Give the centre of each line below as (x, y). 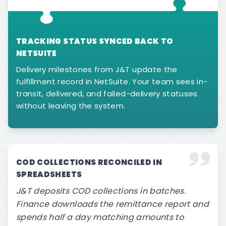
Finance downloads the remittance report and (113, 204)
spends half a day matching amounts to (100, 217)
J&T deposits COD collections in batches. (101, 191)
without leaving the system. (71, 106)
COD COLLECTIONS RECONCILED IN (89, 162)
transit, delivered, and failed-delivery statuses (107, 94)
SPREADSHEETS (49, 174)
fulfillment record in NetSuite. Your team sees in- (112, 81)
